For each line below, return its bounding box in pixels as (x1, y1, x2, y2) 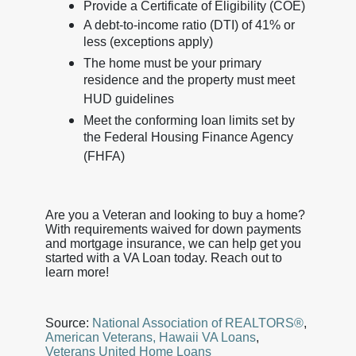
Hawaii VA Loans (158, 330, 256, 344)
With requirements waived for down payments (44, 222, 301, 236)
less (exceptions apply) (83, 34, 213, 52)
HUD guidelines (83, 91, 174, 110)
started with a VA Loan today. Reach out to (44, 250, 282, 265)
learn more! (44, 265, 109, 279)
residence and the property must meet (83, 72, 295, 91)
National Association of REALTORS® (91, 315, 304, 330)
